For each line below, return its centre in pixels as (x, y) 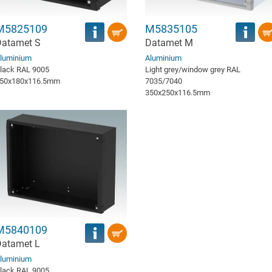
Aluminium (163, 58)
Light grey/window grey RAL (193, 69)
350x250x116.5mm (178, 92)
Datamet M (169, 42)
